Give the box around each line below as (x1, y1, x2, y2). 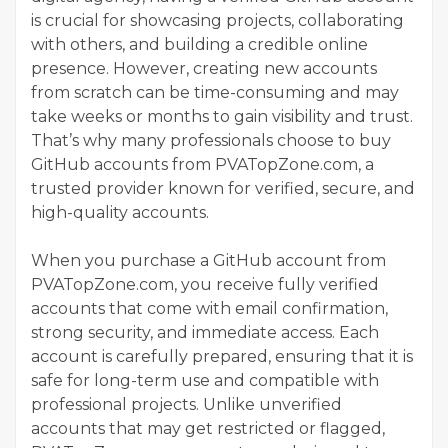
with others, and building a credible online (31, 34, 368, 54)
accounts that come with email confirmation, (31, 298, 388, 318)
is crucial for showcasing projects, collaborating (31, 10, 404, 30)
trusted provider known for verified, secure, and (31, 178, 415, 198)
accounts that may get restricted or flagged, (31, 418, 385, 438)
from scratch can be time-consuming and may (31, 82, 399, 102)
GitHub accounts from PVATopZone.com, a (31, 154, 374, 174)
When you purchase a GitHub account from (31, 250, 386, 270)
